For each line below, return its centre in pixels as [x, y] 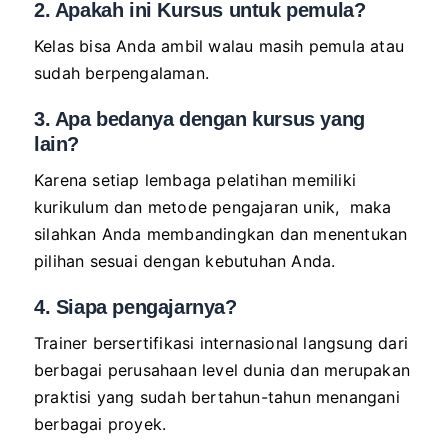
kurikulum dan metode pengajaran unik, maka [213, 207]
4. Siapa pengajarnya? [135, 307]
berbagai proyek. [100, 424]
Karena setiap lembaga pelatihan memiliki [195, 180]
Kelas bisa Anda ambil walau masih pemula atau [219, 46]
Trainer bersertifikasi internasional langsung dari [221, 343]
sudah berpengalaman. [121, 73]
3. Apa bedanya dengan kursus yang [199, 119]
